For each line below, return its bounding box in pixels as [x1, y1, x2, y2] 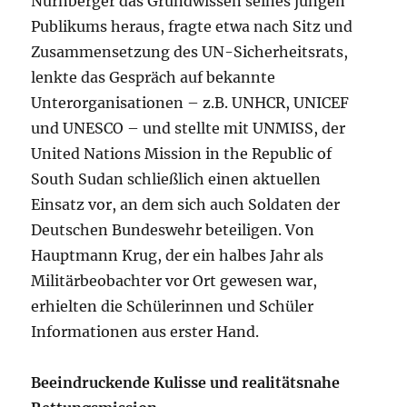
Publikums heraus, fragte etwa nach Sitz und [31, 17, 353, 36]
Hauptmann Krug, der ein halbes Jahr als [31, 246, 324, 265]
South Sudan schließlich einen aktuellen [31, 170, 322, 189]
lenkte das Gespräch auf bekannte [31, 68, 276, 87]
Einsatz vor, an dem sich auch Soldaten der [31, 195, 341, 214]
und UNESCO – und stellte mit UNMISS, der [31, 119, 346, 138]
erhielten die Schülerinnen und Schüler [31, 297, 314, 316]
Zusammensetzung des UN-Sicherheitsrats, [31, 43, 349, 62]
